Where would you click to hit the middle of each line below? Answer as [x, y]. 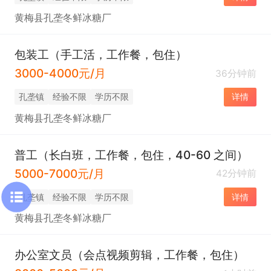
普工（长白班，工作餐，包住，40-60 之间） [131, 155]
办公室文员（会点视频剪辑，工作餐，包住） [129, 255]
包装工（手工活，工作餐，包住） [100, 55]
